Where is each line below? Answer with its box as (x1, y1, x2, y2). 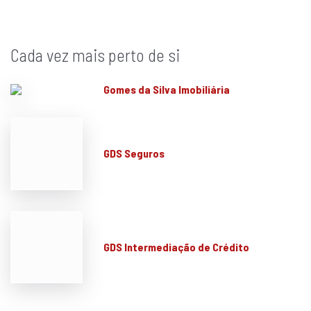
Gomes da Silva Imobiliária (103, 83, 230, 96)
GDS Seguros (103, 146, 165, 160)
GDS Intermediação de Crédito (103, 239, 250, 253)
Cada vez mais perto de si (10, 44, 180, 66)
